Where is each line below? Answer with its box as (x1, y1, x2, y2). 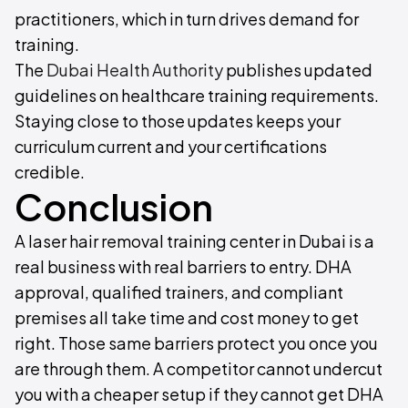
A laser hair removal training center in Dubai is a (15, 230, 374, 252)
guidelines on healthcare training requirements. (15, 85, 379, 107)
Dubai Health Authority (46, 59, 223, 81)
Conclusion (15, 183, 213, 230)
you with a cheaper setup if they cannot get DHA (15, 383, 383, 405)
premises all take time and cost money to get (15, 307, 359, 329)
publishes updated (223, 59, 372, 81)
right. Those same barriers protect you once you (15, 332, 378, 354)
